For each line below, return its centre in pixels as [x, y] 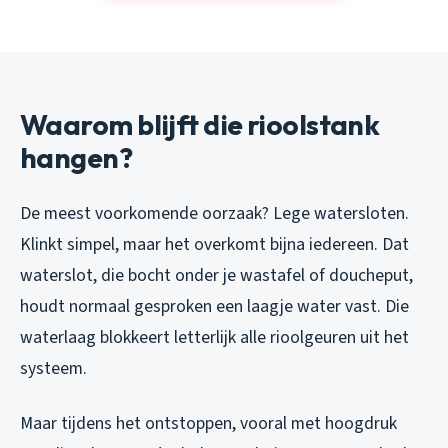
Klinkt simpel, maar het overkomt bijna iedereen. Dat [214, 245]
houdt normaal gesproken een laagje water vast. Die [214, 307]
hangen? [76, 158]
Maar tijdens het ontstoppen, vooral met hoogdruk [208, 424]
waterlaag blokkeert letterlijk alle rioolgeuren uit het [214, 338]
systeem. [53, 369]
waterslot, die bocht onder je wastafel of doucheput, [216, 276]
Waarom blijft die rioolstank [200, 125]
